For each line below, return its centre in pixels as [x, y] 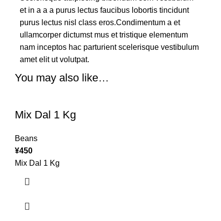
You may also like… [62, 77]
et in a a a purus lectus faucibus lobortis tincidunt [104, 10]
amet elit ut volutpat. [55, 59]
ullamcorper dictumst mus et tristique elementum [104, 35]
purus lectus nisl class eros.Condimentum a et [100, 22]
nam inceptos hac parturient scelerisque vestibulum [109, 47]
